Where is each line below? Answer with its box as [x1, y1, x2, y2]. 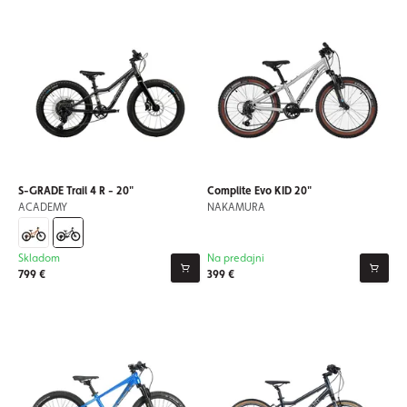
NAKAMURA [207, 201, 265, 213]
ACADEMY [18, 201, 67, 213]
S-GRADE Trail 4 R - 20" [18, 184, 134, 197]
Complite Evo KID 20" [207, 184, 312, 197]
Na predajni [207, 252, 264, 264]
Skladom [18, 252, 60, 264]
